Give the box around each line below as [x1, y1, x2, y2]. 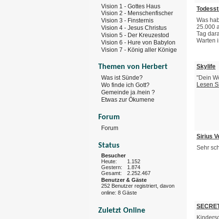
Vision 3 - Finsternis [101, 17, 153, 24]
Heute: [101, 158, 117, 164]
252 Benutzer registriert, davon [101, 182, 175, 190]
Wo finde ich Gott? [101, 82, 150, 89]
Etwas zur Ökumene [101, 96, 154, 103]
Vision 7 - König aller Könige [101, 46, 177, 53]
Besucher [101, 152, 126, 158]
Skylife [197, 63, 216, 70]
